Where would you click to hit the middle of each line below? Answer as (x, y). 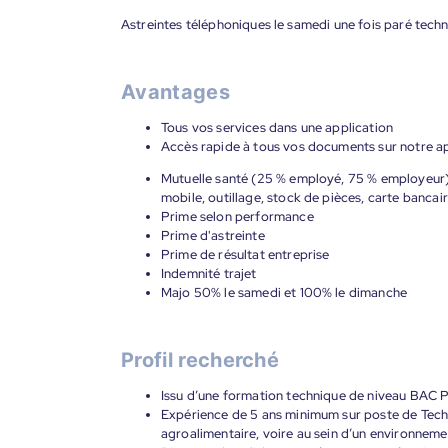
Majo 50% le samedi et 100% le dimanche (284, 292)
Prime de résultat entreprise (245, 254)
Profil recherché (200, 360)
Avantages (175, 92)
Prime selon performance (237, 216)
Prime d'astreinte (213, 235)
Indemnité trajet (209, 273)
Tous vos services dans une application (277, 127)
